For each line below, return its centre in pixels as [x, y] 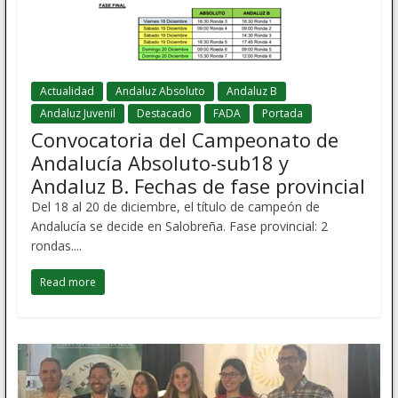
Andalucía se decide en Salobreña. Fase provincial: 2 [179, 227]
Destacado [164, 114]
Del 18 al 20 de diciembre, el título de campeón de [175, 207]
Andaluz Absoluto [160, 92]
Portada [282, 114]
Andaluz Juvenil [77, 114]
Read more [68, 283]
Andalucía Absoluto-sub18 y [159, 163]
